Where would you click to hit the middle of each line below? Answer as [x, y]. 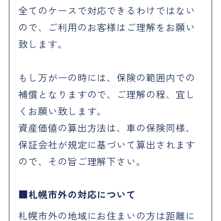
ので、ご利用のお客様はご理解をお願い [107, 27]
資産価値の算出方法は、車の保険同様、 [107, 128]
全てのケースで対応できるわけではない [107, 11]
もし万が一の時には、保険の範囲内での [107, 78]
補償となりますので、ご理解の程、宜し [107, 94]
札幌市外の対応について [82, 195]
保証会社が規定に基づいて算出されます [107, 145]
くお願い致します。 [62, 111]
